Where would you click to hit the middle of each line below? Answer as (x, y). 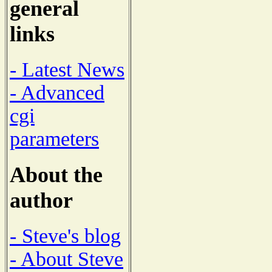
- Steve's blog (65, 236)
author (41, 200)
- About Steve (66, 259)
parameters (54, 139)
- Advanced (57, 93)
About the (56, 175)
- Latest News (67, 70)
